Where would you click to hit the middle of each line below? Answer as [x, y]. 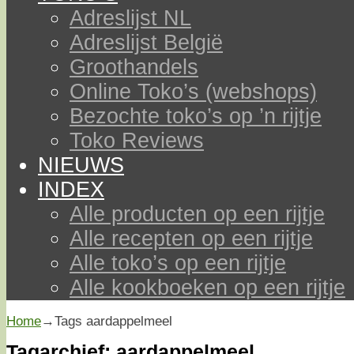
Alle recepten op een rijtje [191, 239]
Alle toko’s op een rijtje [178, 263]
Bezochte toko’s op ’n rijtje [196, 116]
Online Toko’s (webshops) [193, 92]
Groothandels [134, 67]
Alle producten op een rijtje [197, 214]
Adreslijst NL [130, 18]
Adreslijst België [146, 43]
